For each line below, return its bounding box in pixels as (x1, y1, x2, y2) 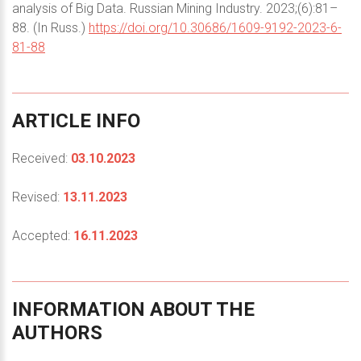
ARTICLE (12, 109, 91, 132)
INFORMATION (12, 297, 145, 321)
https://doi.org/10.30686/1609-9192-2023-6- (89, 19, 342, 35)
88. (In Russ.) (12, 19, 89, 35)
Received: (12, 150, 71, 166)
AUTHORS (12, 321, 102, 344)
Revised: (12, 189, 63, 205)
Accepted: (12, 227, 73, 243)
